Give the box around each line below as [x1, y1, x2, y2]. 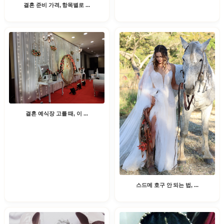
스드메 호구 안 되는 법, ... [136, 182, 198, 188]
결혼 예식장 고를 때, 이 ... [25, 110, 88, 116]
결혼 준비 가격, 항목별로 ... [23, 1, 90, 8]
